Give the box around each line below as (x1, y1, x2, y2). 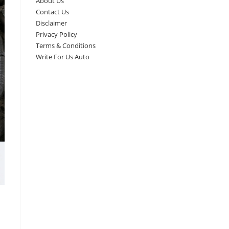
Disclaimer (36, 18, 67, 28)
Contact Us (36, 7, 69, 16)
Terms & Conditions (36, 41, 96, 50)
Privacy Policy (36, 30, 77, 39)
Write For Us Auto (36, 52, 89, 61)
